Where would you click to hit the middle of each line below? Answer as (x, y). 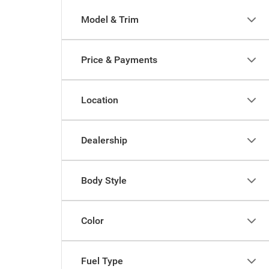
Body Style (104, 180)
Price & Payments (119, 60)
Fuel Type (102, 261)
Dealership (104, 140)
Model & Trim (110, 20)
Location (100, 100)
